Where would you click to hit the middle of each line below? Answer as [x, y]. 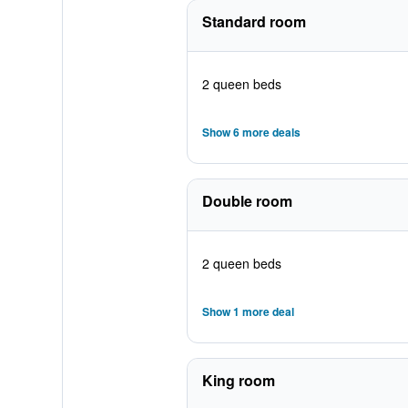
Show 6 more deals [251, 132]
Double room [247, 201]
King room [238, 380]
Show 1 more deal [248, 311]
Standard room [254, 21]
